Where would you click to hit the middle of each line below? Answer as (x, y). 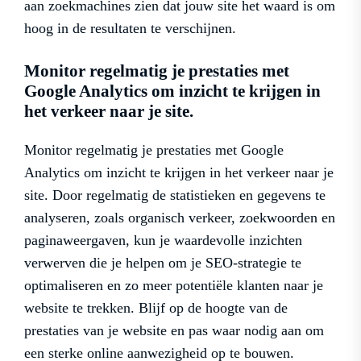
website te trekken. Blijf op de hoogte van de (156, 307)
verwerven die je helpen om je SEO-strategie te (163, 262)
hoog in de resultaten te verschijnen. (130, 28)
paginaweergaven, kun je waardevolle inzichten (163, 240)
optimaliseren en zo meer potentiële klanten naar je (174, 285)
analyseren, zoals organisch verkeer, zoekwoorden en (180, 217)
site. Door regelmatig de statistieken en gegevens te (175, 195)
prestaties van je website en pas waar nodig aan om (174, 330)
